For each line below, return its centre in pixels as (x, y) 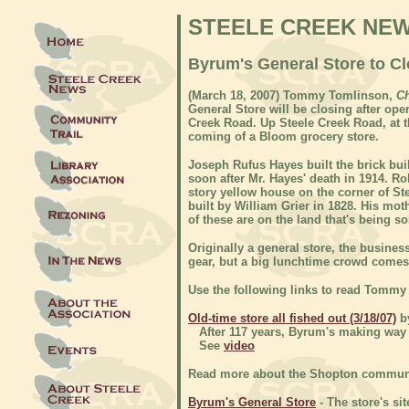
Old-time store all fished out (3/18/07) (292, 318)
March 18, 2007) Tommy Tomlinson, (294, 95)
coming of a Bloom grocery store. (283, 136)
